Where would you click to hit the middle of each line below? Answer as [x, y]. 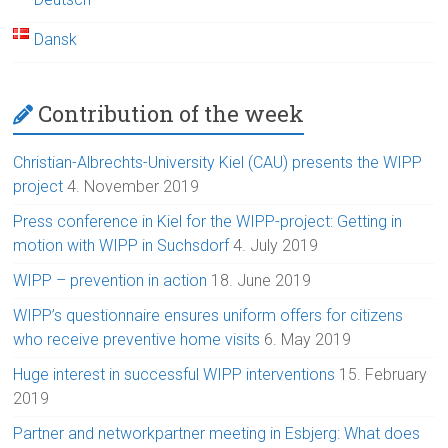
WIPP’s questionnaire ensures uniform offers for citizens [208, 316]
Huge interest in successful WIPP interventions [174, 375]
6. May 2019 [308, 340]
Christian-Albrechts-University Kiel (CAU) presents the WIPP [218, 163]
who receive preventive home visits [137, 340]
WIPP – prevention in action [110, 281]
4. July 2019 [276, 246]
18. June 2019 [261, 281]
